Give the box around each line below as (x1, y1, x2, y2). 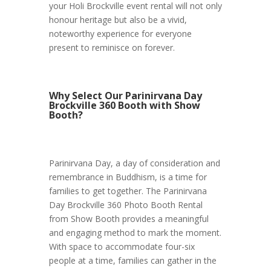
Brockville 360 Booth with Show (48, 98, 200, 112)
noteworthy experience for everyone (48, 27, 192, 39)
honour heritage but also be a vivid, (48, 13, 187, 25)
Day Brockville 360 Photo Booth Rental (48, 198, 203, 211)
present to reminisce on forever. (48, 41, 175, 53)
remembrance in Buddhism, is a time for (48, 171, 207, 183)
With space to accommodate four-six (48, 240, 195, 252)
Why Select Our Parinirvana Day (48, 88, 202, 102)
